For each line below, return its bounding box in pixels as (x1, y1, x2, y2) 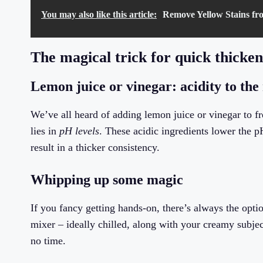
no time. (31, 235, 66, 247)
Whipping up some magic (31, 172, 183, 188)
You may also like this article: (41, 9, 157, 20)
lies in (31, 125, 59, 137)
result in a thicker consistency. (31, 141, 160, 154)
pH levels (59, 125, 99, 137)
